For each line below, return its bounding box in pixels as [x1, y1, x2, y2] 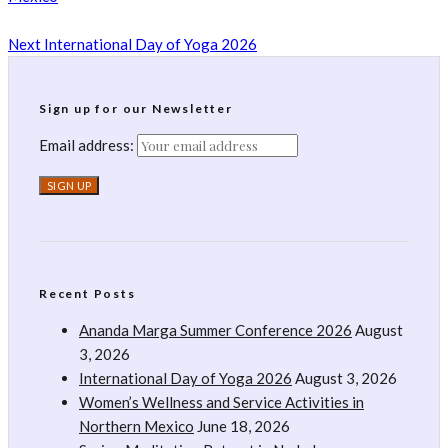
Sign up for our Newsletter [39, 101, 233, 117]
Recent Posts [39, 286, 136, 302]
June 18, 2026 [197, 417, 290, 436]
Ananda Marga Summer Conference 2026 [79, 321, 352, 340]
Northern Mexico [79, 417, 194, 436]
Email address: [39, 136, 137, 155]
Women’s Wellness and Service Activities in [79, 393, 364, 412]
